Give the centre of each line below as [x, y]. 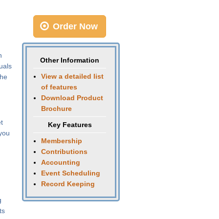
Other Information [70, 60]
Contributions [64, 152]
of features [59, 87]
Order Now [74, 26]
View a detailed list [72, 76]
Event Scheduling [71, 173]
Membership [62, 141]
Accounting [61, 162]
